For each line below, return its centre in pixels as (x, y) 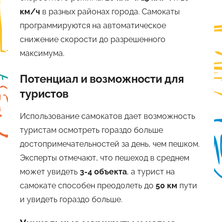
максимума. (42, 54)
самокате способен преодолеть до (88, 185)
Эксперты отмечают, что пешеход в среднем (105, 158)
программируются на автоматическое (93, 26)
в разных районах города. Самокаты (110, 12)
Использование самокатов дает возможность (108, 116)
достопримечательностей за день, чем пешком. (110, 144)
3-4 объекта (103, 171)
